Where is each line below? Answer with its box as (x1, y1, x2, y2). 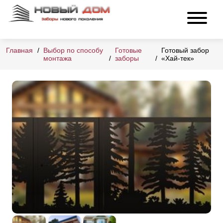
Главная (6, 46, 33, 55)
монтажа (43, 54, 72, 63)
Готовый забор (161, 46, 209, 55)
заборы (114, 54, 139, 63)
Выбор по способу (43, 46, 103, 55)
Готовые (114, 46, 142, 55)
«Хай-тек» (161, 54, 194, 63)
